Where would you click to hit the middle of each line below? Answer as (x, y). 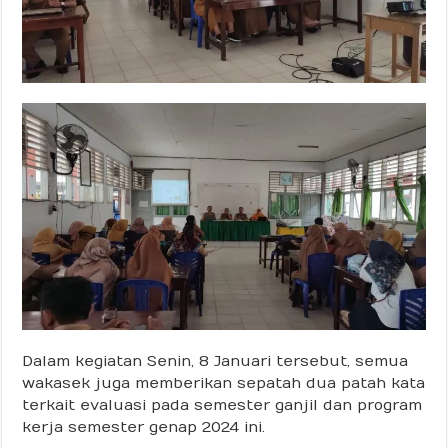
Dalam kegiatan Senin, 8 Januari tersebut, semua (215, 361)
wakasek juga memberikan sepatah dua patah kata (224, 383)
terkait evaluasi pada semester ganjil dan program (222, 405)
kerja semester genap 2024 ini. (144, 427)
